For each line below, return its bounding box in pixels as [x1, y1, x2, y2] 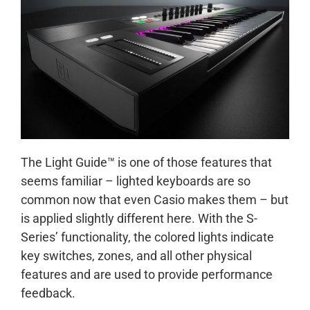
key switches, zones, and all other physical [21, 248, 252, 264]
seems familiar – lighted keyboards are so [21, 174, 250, 189]
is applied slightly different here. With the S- [21, 211, 257, 226]
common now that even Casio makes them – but [21, 192, 289, 208]
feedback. [21, 286, 75, 301]
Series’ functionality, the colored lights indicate [21, 230, 274, 245]
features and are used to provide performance [21, 267, 273, 282]
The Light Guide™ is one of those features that [21, 155, 272, 170]
